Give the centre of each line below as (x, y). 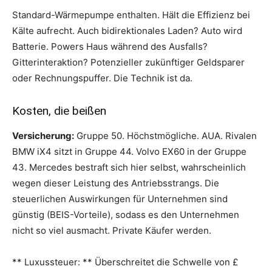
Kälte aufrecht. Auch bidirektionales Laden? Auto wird (127, 30)
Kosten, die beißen (59, 110)
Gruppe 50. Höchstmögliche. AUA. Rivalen (165, 135)
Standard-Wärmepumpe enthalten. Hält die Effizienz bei (131, 15)
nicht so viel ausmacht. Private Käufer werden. (112, 230)
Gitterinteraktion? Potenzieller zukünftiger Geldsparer (128, 62)
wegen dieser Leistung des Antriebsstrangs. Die (116, 183)
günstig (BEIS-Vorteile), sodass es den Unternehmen (126, 214)
